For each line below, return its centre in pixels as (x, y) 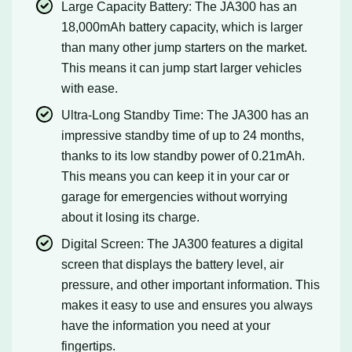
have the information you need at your (166, 325)
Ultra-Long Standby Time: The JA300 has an (185, 114)
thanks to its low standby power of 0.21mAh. (183, 155)
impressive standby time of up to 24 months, (183, 135)
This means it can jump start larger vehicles (182, 67)
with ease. (90, 88)
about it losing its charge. (131, 216)
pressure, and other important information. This (191, 284)
